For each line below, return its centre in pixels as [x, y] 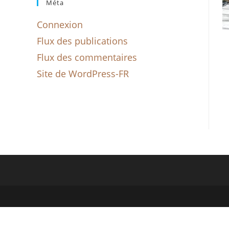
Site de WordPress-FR [83, 74]
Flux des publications [82, 41]
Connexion [60, 25]
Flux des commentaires [87, 57]
